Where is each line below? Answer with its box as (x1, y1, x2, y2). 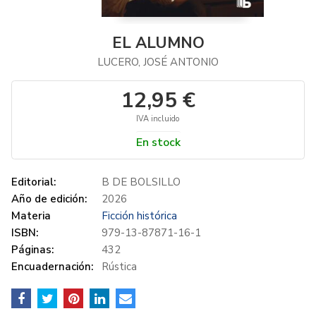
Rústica (102, 260, 137, 274)
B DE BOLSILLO (102, 175, 181, 189)
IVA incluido (136, 114, 180, 124)
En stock (135, 135, 181, 150)
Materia (11, 209, 51, 223)
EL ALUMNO (111, 32, 205, 54)
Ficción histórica (102, 209, 177, 223)
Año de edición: (11, 192, 87, 206)
